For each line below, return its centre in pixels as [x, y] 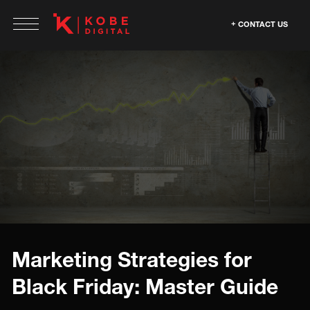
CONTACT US [263, 24]
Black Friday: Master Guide [145, 286]
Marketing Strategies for [132, 259]
